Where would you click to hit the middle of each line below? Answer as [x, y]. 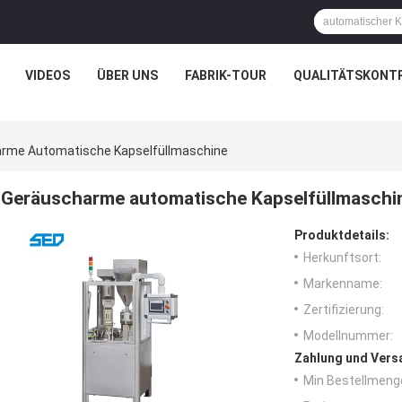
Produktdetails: [342, 236]
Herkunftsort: [342, 258]
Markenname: [343, 284]
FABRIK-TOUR [225, 75]
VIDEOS [47, 75]
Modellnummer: [348, 336]
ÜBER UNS [127, 75]
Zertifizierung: [344, 310]
